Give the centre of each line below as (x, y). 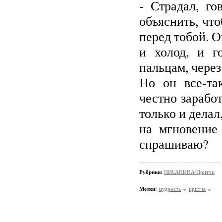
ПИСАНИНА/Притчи (189, 172)
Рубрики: (152, 172)
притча (197, 189)
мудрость (170, 189)
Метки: (148, 189)
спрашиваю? (174, 144)
